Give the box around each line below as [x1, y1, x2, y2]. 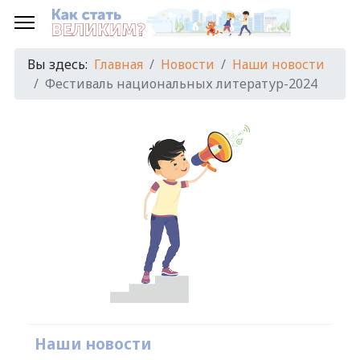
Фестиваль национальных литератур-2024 [44, 75, 317, 92]
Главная [93, 55, 143, 73]
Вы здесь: [27, 55, 94, 73]
